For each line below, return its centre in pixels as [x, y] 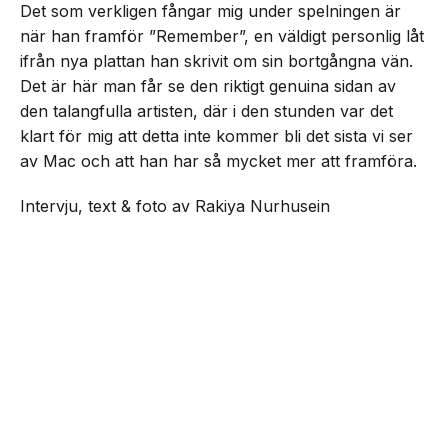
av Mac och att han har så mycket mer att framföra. [218, 161]
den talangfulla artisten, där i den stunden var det [206, 111]
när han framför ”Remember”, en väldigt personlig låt [222, 36]
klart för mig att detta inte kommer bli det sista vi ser [216, 136]
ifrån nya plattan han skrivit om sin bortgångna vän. [216, 61]
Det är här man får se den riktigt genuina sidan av [208, 86]
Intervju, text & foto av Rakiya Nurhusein [175, 206]
